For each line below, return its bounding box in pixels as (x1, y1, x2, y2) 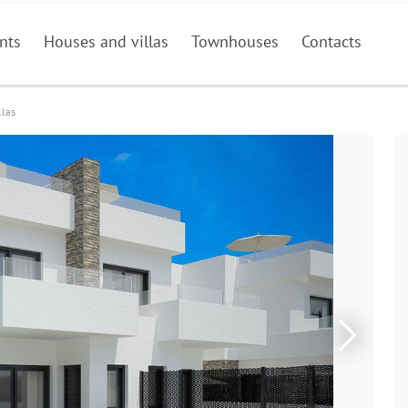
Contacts (301, 31, 362, 52)
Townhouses (191, 31, 280, 52)
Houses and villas (44, 31, 169, 52)
